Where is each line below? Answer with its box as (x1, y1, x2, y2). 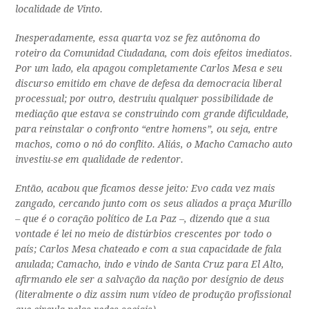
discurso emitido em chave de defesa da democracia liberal (15, 78, 282, 90)
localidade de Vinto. (15, 3, 103, 15)
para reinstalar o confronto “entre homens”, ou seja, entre (15, 123, 278, 135)
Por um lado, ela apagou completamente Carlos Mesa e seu (15, 63, 283, 74)
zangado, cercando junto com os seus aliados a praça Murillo (15, 198, 292, 210)
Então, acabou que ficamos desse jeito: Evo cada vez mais (15, 183, 276, 195)
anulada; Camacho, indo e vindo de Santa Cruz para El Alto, (15, 259, 285, 270)
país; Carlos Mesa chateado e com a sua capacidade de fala (15, 243, 282, 255)
